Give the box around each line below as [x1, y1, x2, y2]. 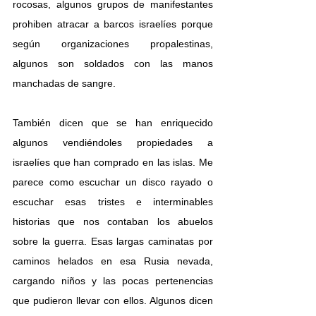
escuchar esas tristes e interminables [13, 195, 213, 207]
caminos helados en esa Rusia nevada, [13, 255, 213, 267]
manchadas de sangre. [13, 77, 119, 89]
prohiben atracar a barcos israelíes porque [13, 18, 213, 30]
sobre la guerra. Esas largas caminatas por [13, 235, 213, 247]
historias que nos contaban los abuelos [13, 215, 213, 227]
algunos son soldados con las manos [13, 57, 213, 69]
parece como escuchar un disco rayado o [13, 176, 213, 188]
